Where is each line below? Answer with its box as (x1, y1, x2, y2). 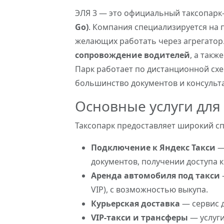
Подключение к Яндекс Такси (91, 142, 215, 153)
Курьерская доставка (91, 198, 180, 209)
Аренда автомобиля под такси (91, 170, 220, 181)
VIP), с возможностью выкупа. (91, 184, 208, 195)
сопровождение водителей (75, 49, 190, 60)
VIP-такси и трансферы (91, 212, 188, 223)
